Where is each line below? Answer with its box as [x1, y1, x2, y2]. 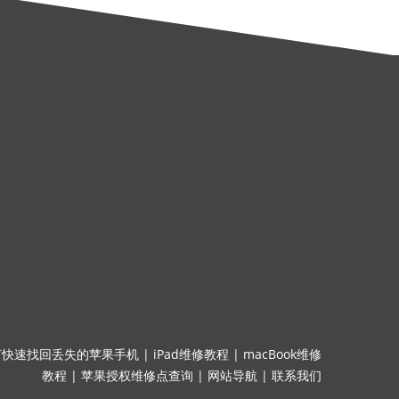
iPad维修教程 [153, 346, 229, 362]
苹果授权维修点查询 [81, 367, 193, 384]
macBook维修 [243, 346, 322, 362]
